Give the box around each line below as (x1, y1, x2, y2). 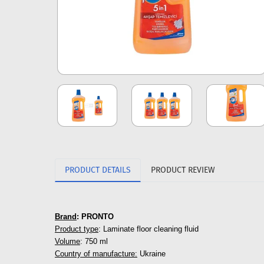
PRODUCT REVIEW (151, 165, 215, 176)
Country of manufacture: (55, 249, 137, 259)
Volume (55, 237, 80, 246)
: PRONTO (77, 212, 114, 222)
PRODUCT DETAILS (65, 165, 131, 176)
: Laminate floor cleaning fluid (98, 225, 199, 234)
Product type (55, 225, 98, 234)
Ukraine (137, 249, 166, 259)
